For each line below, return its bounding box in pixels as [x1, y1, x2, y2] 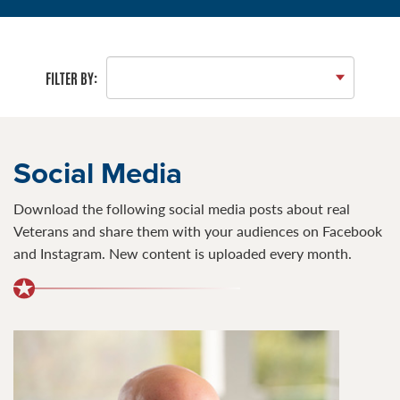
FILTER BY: [46, 68, 97, 87]
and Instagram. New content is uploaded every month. [13, 243, 352, 263]
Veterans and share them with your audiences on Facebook [13, 221, 382, 241]
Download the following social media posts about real [13, 198, 350, 219]
